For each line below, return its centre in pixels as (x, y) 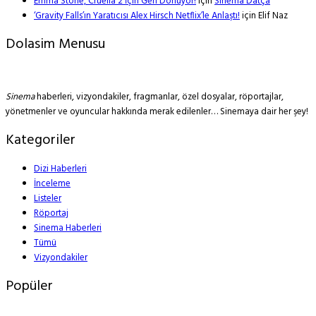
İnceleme (52, 184)
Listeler (48, 199)
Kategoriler (41, 141)
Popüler (29, 287)
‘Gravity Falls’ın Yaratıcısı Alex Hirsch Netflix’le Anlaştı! (137, 16)
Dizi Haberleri (60, 169)
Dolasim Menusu (55, 45)
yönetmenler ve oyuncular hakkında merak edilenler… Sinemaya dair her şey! (157, 112)
